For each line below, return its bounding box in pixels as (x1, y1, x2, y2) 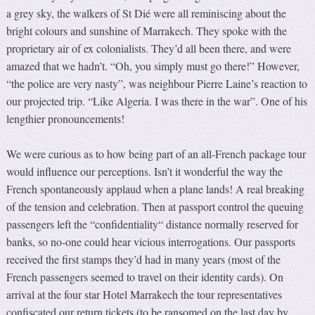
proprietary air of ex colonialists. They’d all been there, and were (6, 41, 292, 56)
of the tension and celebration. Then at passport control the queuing (6, 199, 304, 214)
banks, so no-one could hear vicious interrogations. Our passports (6, 234, 296, 250)
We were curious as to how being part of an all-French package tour (6, 146, 307, 162)
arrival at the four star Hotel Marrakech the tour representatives (6, 287, 283, 302)
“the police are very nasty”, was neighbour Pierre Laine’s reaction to (6, 76, 308, 91)
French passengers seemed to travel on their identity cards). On (6, 269, 284, 285)
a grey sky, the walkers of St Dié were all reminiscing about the (6, 6, 287, 21)
